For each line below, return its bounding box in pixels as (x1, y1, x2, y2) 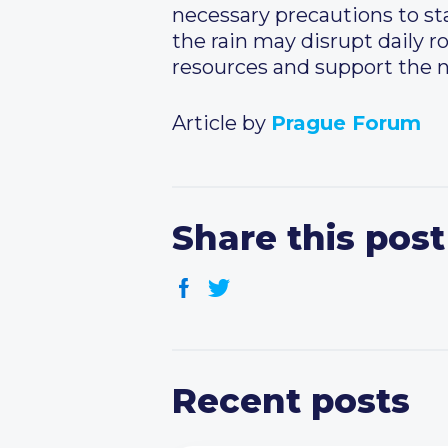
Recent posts (172, 380, 410, 422)
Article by (172, 111, 271, 135)
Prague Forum (271, 111, 421, 135)
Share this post (172, 217, 445, 259)
